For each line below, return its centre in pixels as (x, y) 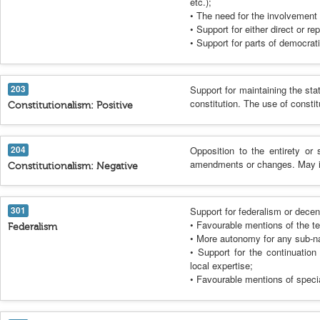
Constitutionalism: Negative (73, 166)
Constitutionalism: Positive (70, 105)
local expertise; (221, 265)
